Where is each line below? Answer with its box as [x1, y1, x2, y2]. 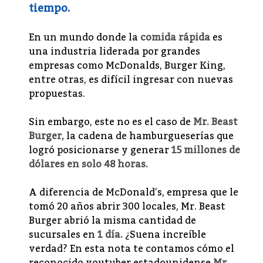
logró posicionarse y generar [29, 141, 171, 160]
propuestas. [29, 85, 85, 104]
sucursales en [29, 225, 97, 245]
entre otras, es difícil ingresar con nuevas [29, 70, 233, 90]
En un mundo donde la [29, 28, 138, 48]
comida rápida [138, 28, 210, 48]
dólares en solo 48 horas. [29, 155, 148, 174]
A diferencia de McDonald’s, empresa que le [29, 183, 238, 203]
